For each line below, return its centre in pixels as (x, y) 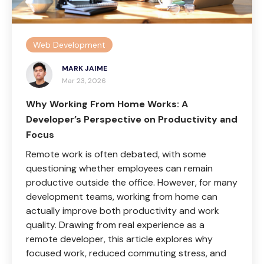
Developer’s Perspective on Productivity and (132, 119)
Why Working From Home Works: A (107, 104)
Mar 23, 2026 (84, 80)
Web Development (69, 44)
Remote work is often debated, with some (116, 154)
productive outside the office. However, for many (132, 182)
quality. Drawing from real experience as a (115, 225)
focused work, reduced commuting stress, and (126, 253)
